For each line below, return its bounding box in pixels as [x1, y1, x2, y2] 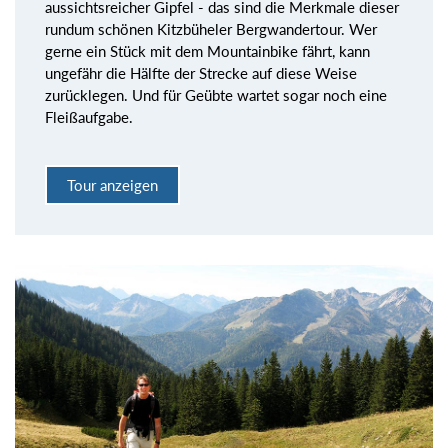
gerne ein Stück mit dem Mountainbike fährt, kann [45, 41, 370, 60]
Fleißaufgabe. [45, 107, 133, 126]
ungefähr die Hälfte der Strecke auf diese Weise [45, 63, 357, 82]
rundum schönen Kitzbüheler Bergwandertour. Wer [45, 19, 377, 38]
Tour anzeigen [67, 176, 158, 195]
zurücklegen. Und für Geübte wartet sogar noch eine [45, 85, 387, 104]
